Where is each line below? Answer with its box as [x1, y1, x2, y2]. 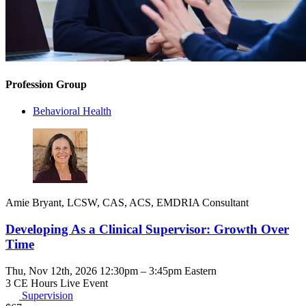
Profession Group [5, 79, 87, 91]
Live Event [60, 277, 108, 289]
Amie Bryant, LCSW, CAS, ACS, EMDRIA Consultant [5, 197, 249, 209]
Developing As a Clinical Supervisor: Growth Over [5, 222, 289, 237]
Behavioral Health [33, 105, 111, 117]
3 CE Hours [5, 277, 60, 289]
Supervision [22, 289, 73, 301]
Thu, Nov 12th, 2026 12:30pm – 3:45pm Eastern [5, 264, 217, 277]
